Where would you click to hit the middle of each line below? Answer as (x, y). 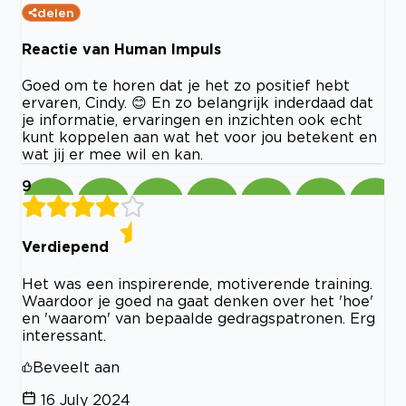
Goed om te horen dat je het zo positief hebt (186, 86)
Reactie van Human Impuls (121, 48)
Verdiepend (65, 247)
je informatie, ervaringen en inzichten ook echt (192, 120)
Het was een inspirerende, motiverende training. (197, 283)
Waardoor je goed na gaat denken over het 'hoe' (198, 300)
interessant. (64, 335)
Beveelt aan (76, 367)
